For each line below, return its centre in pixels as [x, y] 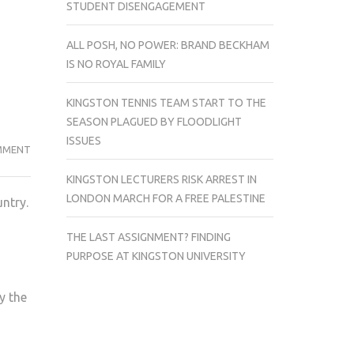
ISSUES [83, 140]
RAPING [48, 262]
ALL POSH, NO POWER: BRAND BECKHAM [168, 45]
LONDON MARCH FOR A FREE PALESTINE [166, 198]
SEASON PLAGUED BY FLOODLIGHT [154, 121]
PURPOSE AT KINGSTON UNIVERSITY [156, 256]
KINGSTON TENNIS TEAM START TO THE [166, 102]
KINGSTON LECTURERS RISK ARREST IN [161, 179]
